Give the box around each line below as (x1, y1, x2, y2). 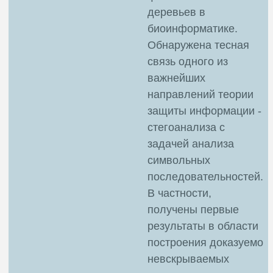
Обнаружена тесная (147, 38, 249, 51)
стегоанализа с (147, 121, 225, 133)
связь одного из (147, 55, 228, 68)
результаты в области (147, 219, 258, 232)
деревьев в (147, 5, 205, 18)
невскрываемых (147, 252, 229, 265)
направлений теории (147, 88, 253, 101)
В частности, (147, 186, 211, 199)
